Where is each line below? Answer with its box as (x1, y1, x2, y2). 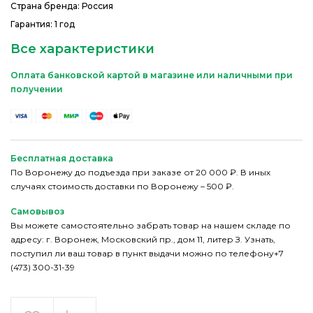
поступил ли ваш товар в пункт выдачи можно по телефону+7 (10, 248, 284, 259)
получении (10, 84, 63, 94)
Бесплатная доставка (10, 153, 113, 163)
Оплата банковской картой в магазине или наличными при (10, 70, 293, 80)
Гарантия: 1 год (10, 19, 75, 29)
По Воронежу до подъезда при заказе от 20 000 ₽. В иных (10, 167, 270, 177)
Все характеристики (10, 41, 154, 57)
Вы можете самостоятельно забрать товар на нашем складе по (10, 220, 291, 231)
